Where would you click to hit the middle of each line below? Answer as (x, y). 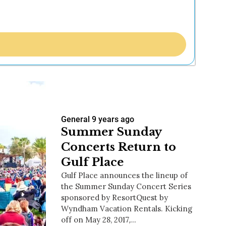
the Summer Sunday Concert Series (126, 186)
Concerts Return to (119, 147)
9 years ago (113, 119)
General (75, 119)
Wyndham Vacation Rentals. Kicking (127, 208)
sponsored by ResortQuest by (115, 197)
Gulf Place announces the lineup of (124, 175)
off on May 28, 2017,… (99, 219)
